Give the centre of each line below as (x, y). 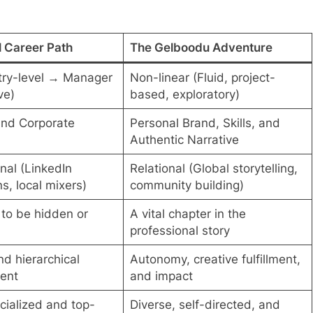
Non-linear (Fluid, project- (202, 78)
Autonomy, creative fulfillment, (215, 260)
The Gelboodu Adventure (201, 48)
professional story (180, 231)
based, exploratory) (184, 95)
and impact (161, 276)
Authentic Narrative (184, 140)
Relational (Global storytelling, (213, 169)
